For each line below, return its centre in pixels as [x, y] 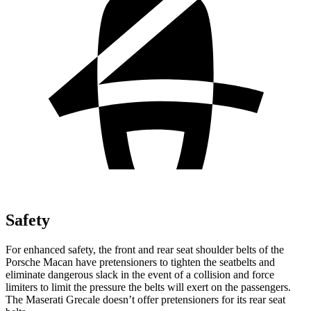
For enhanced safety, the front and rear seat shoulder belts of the [145, 249]
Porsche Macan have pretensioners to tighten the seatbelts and [140, 262]
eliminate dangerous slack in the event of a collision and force [140, 274]
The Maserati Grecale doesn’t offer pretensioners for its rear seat [145, 299]
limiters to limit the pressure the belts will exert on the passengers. [148, 287]
